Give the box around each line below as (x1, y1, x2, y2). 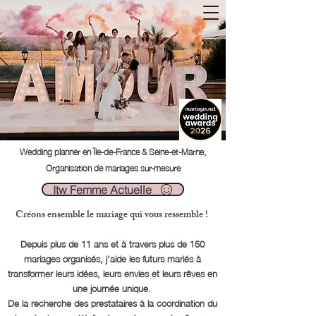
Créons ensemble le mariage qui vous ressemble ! (15, 207, 210, 224)
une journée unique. (72, 279, 151, 296)
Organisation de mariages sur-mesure (45, 159, 181, 176)
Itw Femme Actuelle (52, 182, 152, 197)
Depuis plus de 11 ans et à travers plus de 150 (20, 235, 205, 252)
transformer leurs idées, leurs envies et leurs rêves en (8, 265, 217, 281)
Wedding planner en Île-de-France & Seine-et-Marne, (20, 143, 206, 159)
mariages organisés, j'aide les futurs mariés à (24, 250, 201, 267)
